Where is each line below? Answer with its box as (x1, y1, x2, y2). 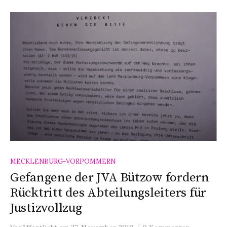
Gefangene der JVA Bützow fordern (10, 169, 209, 185)
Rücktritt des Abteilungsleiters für (10, 184, 207, 201)
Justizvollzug (10, 200, 82, 216)
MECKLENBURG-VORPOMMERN (10, 157, 116, 165)
